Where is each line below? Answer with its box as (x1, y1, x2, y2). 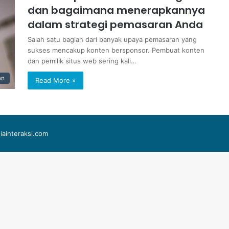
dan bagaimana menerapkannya (28, 3, 205, 17)
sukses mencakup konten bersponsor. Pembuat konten (28, 46, 204, 54)
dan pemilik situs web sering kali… (28, 57, 136, 65)
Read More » (35, 76, 76, 84)
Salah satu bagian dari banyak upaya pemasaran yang (28, 35, 197, 43)
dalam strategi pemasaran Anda (28, 17, 203, 32)
